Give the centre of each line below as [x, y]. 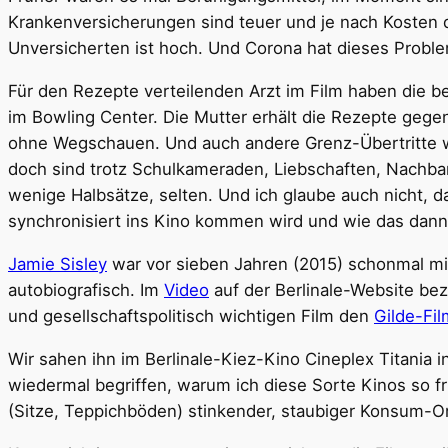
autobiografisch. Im [86, 289]
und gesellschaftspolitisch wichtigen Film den [191, 315]
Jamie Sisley [57, 263]
